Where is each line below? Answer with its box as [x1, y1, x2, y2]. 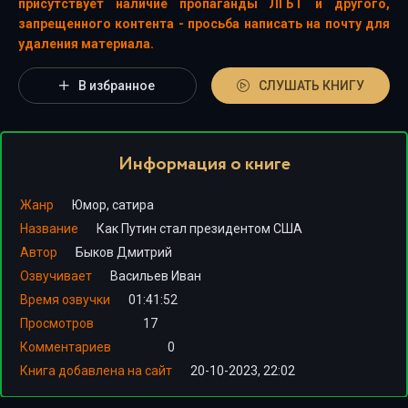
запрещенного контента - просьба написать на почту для [18, 16, 390, 31]
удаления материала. [18, 36, 154, 51]
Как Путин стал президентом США [97, 221, 302, 236]
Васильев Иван [110, 269, 201, 283]
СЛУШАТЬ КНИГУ [259, 78, 365, 93]
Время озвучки [20, 292, 110, 307]
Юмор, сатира [72, 198, 154, 212]
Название [20, 221, 78, 236]
